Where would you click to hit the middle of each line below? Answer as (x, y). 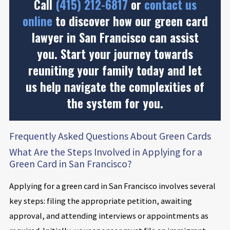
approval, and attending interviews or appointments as (109, 215)
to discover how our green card (130, 21)
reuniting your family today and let (115, 70)
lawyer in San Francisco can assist (115, 37)
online (37, 21)
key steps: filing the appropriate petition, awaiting (100, 200)
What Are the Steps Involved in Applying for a (106, 152)
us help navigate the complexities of (115, 87)
